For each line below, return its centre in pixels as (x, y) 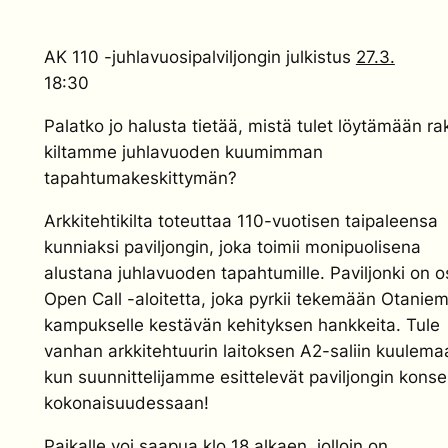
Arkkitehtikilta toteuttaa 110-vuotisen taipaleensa (240, 220)
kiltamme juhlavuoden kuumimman (183, 152)
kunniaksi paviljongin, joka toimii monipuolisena (232, 246)
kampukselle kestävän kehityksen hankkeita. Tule (241, 324)
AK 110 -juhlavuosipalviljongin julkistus (199, 57)
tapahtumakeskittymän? (140, 178)
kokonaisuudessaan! (126, 402)
